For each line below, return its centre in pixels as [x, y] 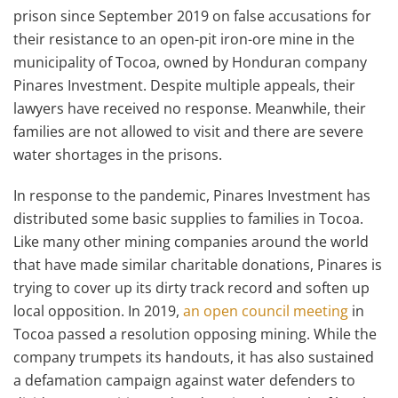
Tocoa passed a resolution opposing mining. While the [195, 334]
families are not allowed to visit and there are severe [188, 131]
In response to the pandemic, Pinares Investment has [192, 195]
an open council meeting [266, 311]
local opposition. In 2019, [98, 311]
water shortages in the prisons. [118, 155]
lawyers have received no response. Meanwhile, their [190, 108]
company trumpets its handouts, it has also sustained [194, 357]
